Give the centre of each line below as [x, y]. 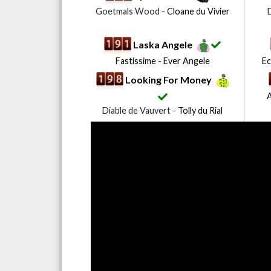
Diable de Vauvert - [140, 111]
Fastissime [135, 61]
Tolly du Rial [201, 111]
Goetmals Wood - [131, 11]
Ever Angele [186, 61]
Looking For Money [169, 79]
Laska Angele [163, 44]
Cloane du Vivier [198, 11]
